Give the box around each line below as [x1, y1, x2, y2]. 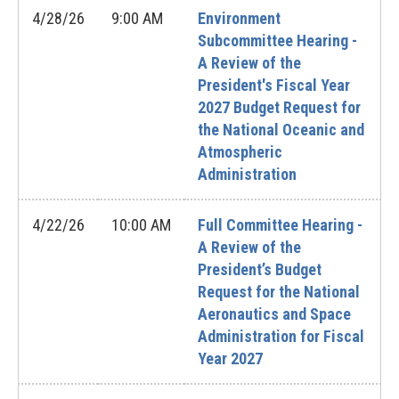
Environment [198, 9, 281, 28]
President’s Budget [198, 260, 322, 279]
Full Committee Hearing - [198, 216, 362, 234]
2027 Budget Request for [198, 98, 361, 117]
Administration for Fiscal [198, 327, 364, 346]
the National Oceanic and [198, 120, 364, 139]
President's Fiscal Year [198, 76, 350, 94]
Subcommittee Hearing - [198, 31, 357, 50]
